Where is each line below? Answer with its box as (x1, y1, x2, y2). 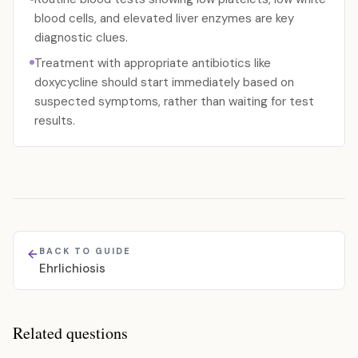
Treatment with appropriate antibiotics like (34, 55, 271, 71)
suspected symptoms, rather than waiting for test (34, 93, 314, 109)
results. (34, 113, 75, 129)
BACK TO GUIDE (39, 245, 131, 257)
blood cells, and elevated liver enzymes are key (34, 10, 294, 26)
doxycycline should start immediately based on (34, 74, 294, 90)
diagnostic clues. (34, 30, 128, 46)
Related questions (13, 322, 128, 344)
